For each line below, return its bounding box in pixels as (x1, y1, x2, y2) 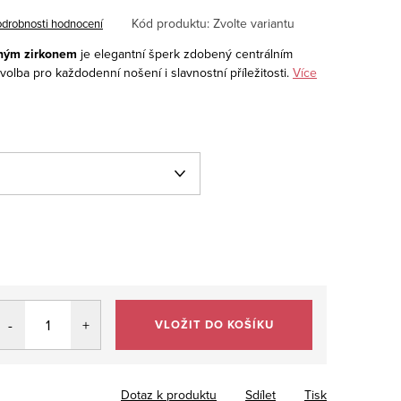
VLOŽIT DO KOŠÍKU (154, 315, 274, 333)
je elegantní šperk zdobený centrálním (77, 44, 293, 63)
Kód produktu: (132, 13, 209, 32)
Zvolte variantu (213, 13, 294, 32)
